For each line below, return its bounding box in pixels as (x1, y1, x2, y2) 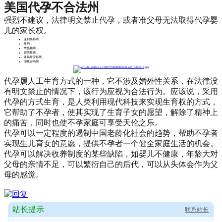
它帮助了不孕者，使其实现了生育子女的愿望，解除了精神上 (4, 108, 218, 116)
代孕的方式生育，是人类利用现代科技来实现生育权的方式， (4, 97, 218, 106)
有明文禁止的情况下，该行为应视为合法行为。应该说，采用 (4, 87, 218, 96)
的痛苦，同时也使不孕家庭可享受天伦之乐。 (4, 118, 163, 127)
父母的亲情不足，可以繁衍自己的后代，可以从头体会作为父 (4, 160, 218, 168)
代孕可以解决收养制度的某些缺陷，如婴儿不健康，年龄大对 (4, 149, 218, 158)
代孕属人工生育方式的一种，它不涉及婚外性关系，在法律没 (4, 76, 218, 85)
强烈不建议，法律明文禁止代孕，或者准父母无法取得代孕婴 (4, 15, 218, 24)
